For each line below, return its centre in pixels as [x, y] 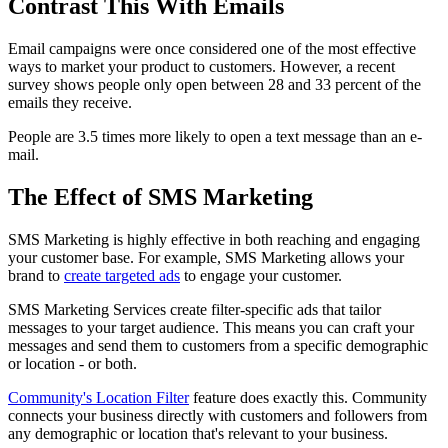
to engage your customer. [261, 275]
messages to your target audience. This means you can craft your [211, 327]
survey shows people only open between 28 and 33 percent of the [214, 84]
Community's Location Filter [98, 397]
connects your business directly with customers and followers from [217, 415]
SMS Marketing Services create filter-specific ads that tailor [194, 309]
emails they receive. [70, 102]
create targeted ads [122, 275]
